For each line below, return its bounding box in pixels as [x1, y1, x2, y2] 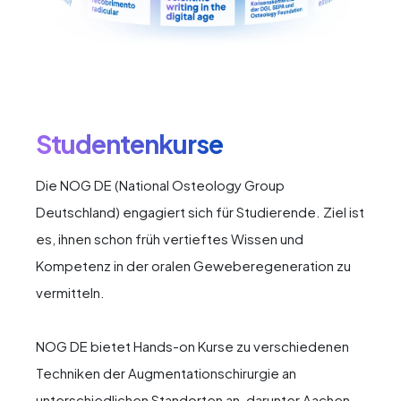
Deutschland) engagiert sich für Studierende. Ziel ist [36, 203, 364, 220]
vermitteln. [36, 284, 105, 301]
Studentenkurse [36, 127, 223, 159]
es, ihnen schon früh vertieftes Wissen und [36, 230, 303, 247]
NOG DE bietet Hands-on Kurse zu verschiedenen [36, 337, 349, 354]
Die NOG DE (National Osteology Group [36, 176, 285, 193]
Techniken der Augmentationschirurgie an [36, 364, 296, 381]
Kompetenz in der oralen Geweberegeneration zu [36, 257, 351, 274]
